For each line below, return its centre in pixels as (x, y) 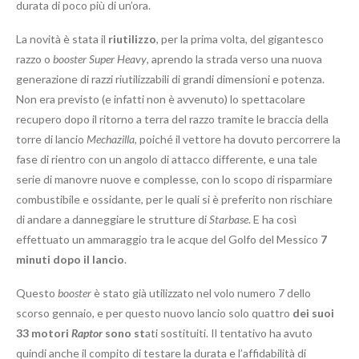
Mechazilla (111, 139)
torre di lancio (51, 139)
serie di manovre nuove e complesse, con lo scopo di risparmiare (174, 179)
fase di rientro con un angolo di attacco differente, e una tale (167, 159)
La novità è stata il (62, 39)
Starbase (229, 220)
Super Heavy (118, 59)
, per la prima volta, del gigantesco (240, 39)
